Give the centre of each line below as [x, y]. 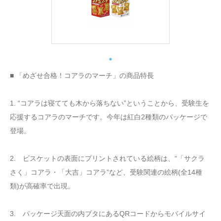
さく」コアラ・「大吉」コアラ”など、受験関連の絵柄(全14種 [106, 172]
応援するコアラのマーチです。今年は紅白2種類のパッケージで [109, 117]
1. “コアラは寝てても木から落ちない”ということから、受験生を [110, 103]
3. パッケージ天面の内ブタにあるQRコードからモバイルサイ [108, 213]
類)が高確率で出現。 [42, 186]
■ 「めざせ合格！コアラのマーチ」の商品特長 [82, 75]
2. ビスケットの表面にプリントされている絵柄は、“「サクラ [107, 158]
